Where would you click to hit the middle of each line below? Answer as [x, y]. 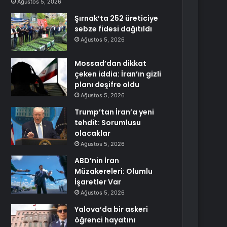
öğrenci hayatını [105, 220]
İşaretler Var [98, 182]
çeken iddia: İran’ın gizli [118, 74]
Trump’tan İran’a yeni [115, 112]
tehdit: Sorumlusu [108, 123]
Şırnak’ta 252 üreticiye [117, 18]
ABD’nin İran [97, 161]
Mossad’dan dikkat [111, 63]
